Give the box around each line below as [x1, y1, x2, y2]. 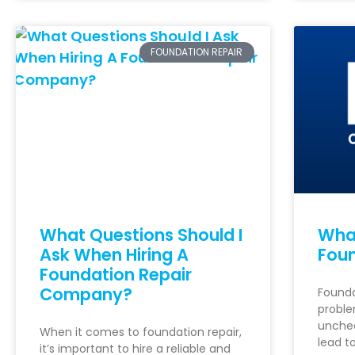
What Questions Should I [40, 223, 242, 247]
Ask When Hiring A [40, 243, 189, 267]
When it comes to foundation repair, [40, 324, 242, 341]
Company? [40, 283, 132, 307]
